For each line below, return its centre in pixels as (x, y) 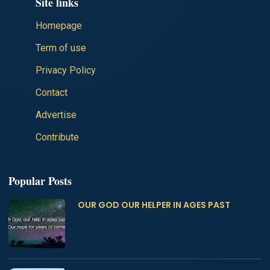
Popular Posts (40, 181)
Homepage (59, 26)
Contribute (57, 137)
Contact (52, 93)
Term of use (61, 48)
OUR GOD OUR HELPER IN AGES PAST (154, 205)
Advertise (56, 115)
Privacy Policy (66, 71)
